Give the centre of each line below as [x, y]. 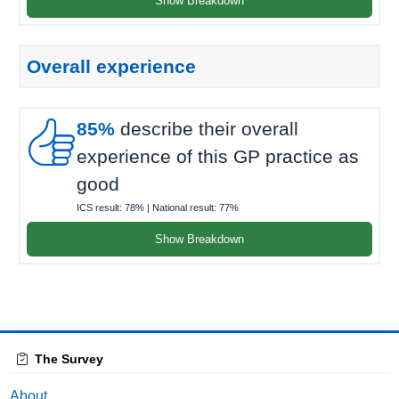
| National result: [182, 208]
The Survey [69, 359]
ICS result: [101, 208]
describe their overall [207, 128]
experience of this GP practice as [218, 156]
